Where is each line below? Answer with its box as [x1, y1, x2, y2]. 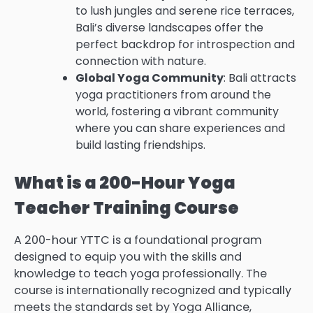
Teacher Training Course [14, 196, 239, 220]
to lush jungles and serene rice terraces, [75, 3, 294, 20]
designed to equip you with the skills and [14, 249, 242, 265]
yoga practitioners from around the [75, 87, 271, 103]
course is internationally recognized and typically [14, 282, 291, 299]
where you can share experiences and [75, 120, 285, 137]
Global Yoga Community [75, 70, 224, 87]
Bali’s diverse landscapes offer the [75, 20, 263, 36]
